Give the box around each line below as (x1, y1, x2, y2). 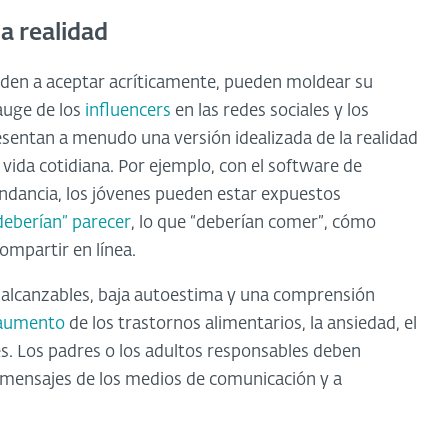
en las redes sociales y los (171, 102, 369, 120)
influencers (85, 102, 171, 120)
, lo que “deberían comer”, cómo (131, 214, 376, 232)
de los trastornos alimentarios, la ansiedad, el (65, 315, 417, 333)
